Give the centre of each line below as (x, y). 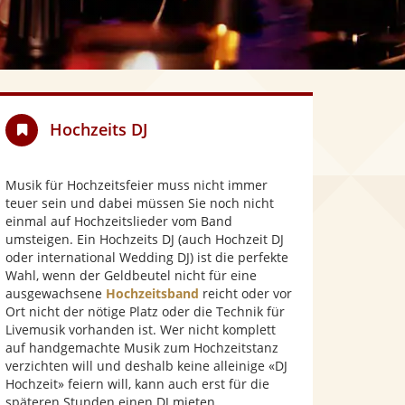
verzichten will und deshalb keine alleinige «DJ (146, 366)
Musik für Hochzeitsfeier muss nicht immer (137, 185)
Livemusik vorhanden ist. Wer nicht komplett (141, 330)
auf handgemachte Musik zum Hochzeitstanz (142, 348)
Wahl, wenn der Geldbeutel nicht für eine (131, 275)
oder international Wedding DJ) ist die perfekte (147, 257)
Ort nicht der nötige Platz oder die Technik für (145, 311)
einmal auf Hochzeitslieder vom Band (119, 221)
